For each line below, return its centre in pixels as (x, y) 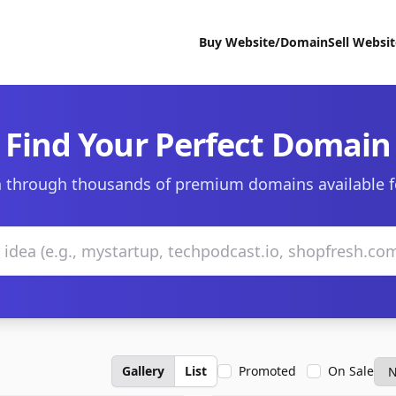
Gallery (143, 371)
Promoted (267, 371)
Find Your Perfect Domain (198, 145)
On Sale (351, 371)
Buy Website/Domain (263, 42)
